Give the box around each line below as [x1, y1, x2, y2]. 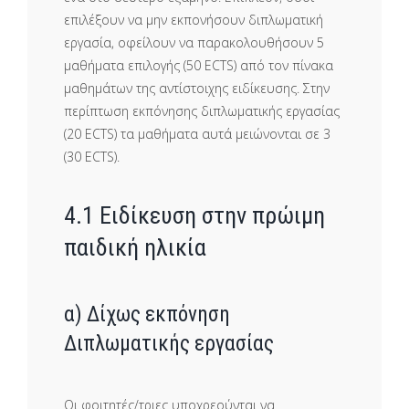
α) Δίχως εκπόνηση [64, 301, 230, 328]
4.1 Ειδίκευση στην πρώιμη [64, 202, 325, 230]
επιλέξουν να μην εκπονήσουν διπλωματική [64, 11, 323, 29]
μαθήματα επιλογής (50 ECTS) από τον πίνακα [64, 57, 333, 75]
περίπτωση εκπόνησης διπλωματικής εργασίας [64, 102, 340, 121]
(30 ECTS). [64, 148, 120, 166]
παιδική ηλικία [64, 234, 206, 262]
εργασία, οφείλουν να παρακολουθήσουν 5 [64, 34, 324, 52]
